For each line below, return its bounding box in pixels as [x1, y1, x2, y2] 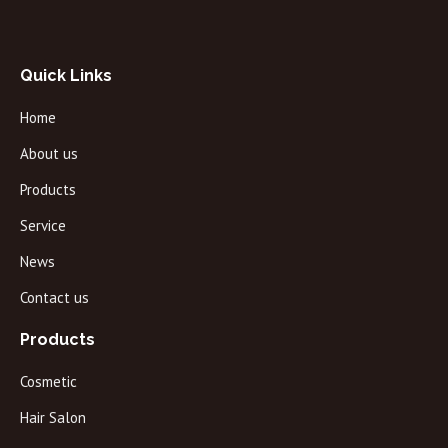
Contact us [20, 288, 89, 307]
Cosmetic [20, 372, 77, 391]
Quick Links [20, 66, 112, 85]
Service [20, 216, 66, 235]
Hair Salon [20, 408, 86, 427]
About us [20, 144, 78, 163]
